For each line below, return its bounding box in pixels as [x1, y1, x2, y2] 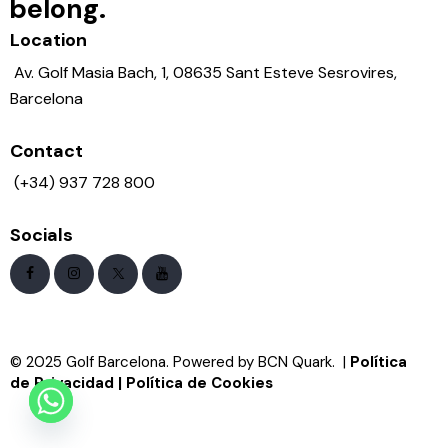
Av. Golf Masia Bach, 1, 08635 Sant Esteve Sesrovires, [14, 62, 397, 84]
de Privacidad [10, 372, 114, 393]
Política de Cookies [126, 372, 273, 393]
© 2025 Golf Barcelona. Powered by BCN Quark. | [10, 351, 346, 372]
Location [10, 28, 87, 53]
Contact [10, 138, 83, 163]
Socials [10, 222, 73, 247]
